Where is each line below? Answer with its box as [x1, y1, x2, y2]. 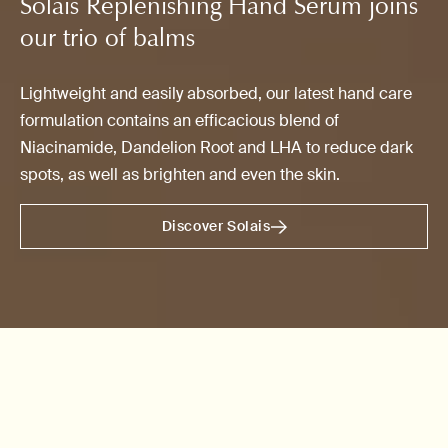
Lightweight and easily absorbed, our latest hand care [13, 83, 406, 104]
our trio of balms [13, 22, 189, 53]
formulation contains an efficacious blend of [13, 110, 333, 131]
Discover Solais [154, 217, 264, 235]
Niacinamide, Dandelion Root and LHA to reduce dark [13, 137, 407, 158]
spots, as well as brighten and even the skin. [13, 164, 338, 185]
